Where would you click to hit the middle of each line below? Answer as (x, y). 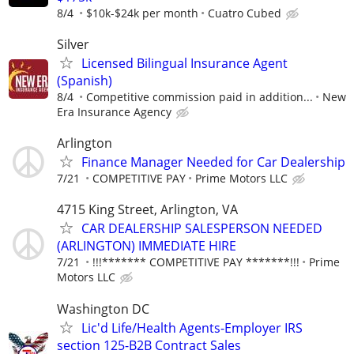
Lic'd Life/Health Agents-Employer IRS (192, 328)
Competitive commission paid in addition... (200, 97)
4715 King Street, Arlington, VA (147, 210)
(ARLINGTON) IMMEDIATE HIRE (147, 246)
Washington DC (103, 309)
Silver (73, 45)
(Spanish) (85, 81)
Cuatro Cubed (245, 13)
